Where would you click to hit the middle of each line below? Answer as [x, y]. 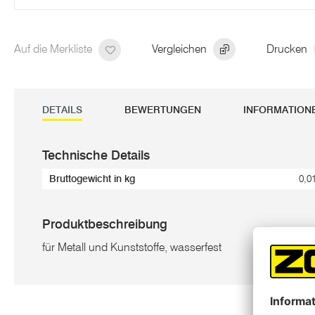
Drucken [288, 49]
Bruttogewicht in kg [92, 179]
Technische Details [96, 155]
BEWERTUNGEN [163, 110]
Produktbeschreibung [105, 224]
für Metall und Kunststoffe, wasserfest [132, 247]
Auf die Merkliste [54, 49]
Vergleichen [181, 49]
